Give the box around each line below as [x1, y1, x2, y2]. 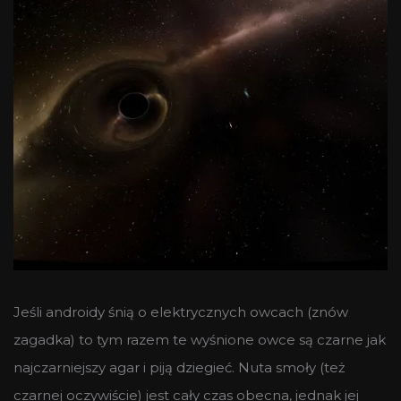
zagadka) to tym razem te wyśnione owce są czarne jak [13, 330, 386, 348]
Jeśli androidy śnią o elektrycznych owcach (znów [13, 303, 348, 320]
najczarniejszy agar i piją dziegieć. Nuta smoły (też [13, 358, 346, 376]
